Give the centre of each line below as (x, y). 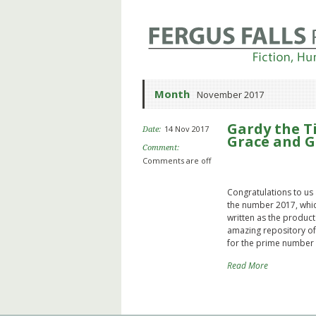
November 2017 (230, 95)
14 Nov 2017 (187, 129)
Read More (248, 266)
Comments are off (177, 160)
